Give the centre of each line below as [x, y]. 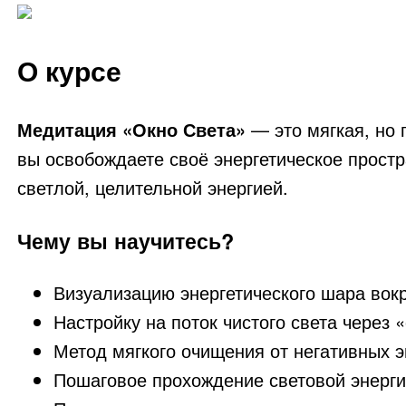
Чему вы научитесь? [125, 240]
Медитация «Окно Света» [131, 130]
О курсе [69, 71]
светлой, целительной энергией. [152, 188]
